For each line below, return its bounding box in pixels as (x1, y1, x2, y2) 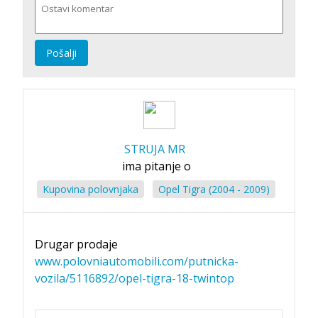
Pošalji (46, 45, 77, 60)
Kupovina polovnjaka (43, 182, 138, 196)
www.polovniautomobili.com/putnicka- (35, 253, 238, 269)
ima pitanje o (121, 158, 191, 174)
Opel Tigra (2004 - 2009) (158, 182, 270, 196)
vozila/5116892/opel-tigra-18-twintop (35, 270, 234, 286)
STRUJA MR (124, 141, 185, 157)
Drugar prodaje (35, 236, 118, 252)
